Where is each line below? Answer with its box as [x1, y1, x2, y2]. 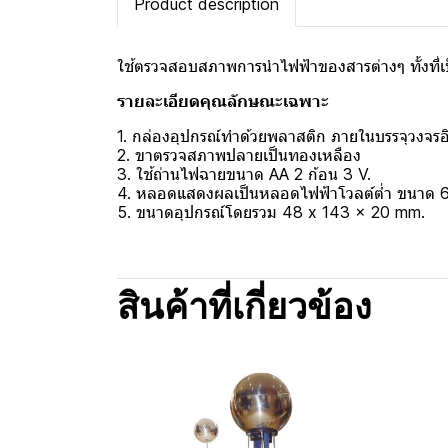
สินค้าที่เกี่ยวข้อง [117, 292, 372, 328]
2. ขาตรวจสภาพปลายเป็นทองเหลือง [117, 145, 361, 165]
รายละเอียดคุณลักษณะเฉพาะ [117, 91, 329, 111]
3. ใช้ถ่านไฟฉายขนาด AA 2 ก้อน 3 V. [117, 164, 371, 184]
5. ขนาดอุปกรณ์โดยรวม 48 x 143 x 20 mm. [117, 202, 425, 222]
